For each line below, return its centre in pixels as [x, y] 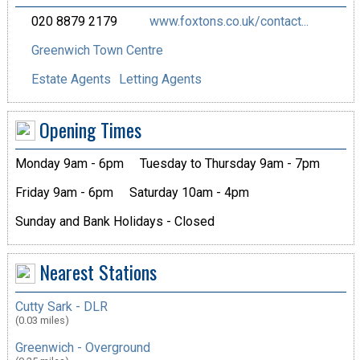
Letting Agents [160, 79]
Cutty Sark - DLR [61, 306]
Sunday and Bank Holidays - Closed [115, 222]
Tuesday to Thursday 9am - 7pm [229, 164]
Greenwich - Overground [82, 347]
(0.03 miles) [42, 320]
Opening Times [90, 129]
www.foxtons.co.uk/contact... [229, 21]
